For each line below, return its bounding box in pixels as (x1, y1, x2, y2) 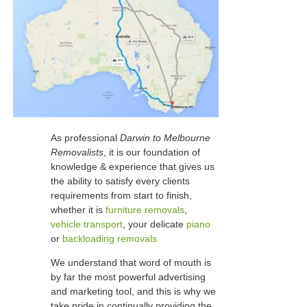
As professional (51, 132, 120, 144)
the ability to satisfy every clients (51, 175, 190, 187)
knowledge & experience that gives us (51, 161, 214, 173)
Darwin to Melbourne (120, 132, 210, 144)
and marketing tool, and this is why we (51, 286, 216, 297)
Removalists (51, 147, 103, 158)
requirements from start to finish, (51, 190, 192, 201)
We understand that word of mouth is (51, 257, 211, 269)
